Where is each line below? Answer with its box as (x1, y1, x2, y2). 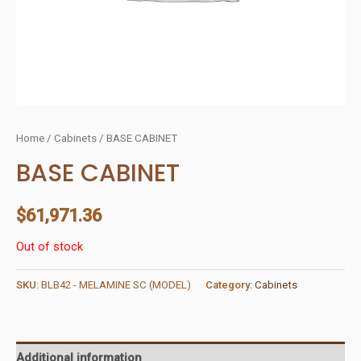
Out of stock (16, 239, 83, 254)
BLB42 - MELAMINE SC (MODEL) (41, 278, 191, 291)
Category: (205, 278, 255, 291)
